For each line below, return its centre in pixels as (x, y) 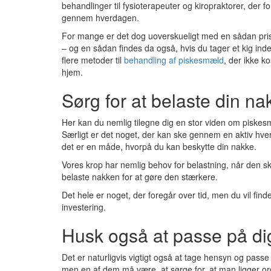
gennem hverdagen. (100, 18)
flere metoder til (93, 60)
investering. (84, 207)
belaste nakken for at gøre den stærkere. (140, 177)
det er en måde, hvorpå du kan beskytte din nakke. (159, 146)
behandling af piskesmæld (174, 60)
